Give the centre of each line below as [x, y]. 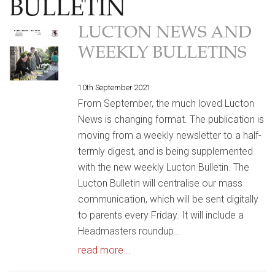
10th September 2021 [114, 87]
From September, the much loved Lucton [166, 103]
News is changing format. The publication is [171, 119]
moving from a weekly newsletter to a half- [170, 135]
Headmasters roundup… [129, 231]
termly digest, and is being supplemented [165, 151]
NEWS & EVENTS [82, 264]
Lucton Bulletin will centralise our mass [160, 183]
